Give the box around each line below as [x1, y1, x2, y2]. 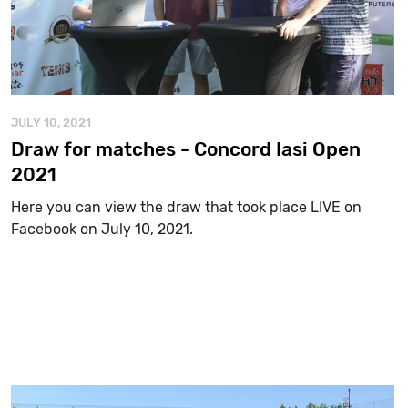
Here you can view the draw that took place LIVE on [10, 198, 362, 216]
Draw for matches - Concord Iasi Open [10, 137, 361, 160]
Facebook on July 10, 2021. [10, 219, 193, 238]
